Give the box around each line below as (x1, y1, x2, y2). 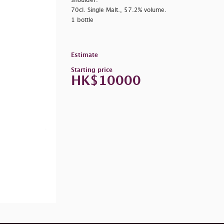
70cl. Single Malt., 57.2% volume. (70, 7, 166, 13)
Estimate (70, 52, 98, 58)
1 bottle (70, 17, 93, 23)
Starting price (70, 67, 112, 73)
